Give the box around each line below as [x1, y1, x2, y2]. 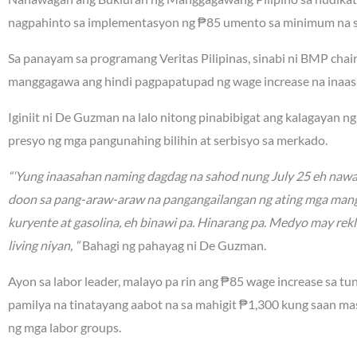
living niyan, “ [8, 237, 80, 253]
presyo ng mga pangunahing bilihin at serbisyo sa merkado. [8, 132, 328, 148]
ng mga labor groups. [8, 320, 121, 335]
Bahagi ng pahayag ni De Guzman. [80, 237, 266, 253]
